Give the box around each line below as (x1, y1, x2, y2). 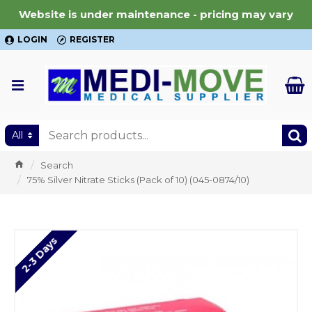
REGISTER (70, 34, 115, 45)
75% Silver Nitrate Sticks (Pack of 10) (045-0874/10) (27, 174, 249, 185)
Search (40, 159, 73, 171)
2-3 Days (18, 234, 60, 276)
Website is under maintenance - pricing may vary (19, 8, 293, 21)
